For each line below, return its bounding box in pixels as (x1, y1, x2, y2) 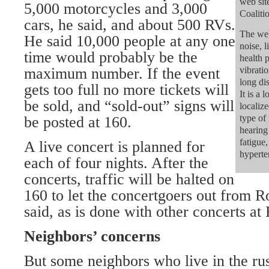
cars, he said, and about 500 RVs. (24, 16, 235, 34)
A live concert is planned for (24, 138, 205, 156)
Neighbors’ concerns (24, 228, 160, 245)
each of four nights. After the (24, 154, 208, 172)
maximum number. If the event (24, 65, 220, 82)
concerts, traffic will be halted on (24, 171, 234, 188)
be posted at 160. (24, 113, 131, 131)
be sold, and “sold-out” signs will (24, 97, 234, 115)
